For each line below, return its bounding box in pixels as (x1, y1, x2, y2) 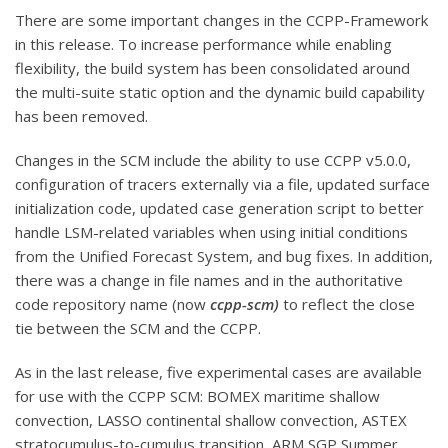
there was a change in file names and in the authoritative (15, 269, 403, 290)
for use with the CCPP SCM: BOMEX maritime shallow (15, 385, 380, 406)
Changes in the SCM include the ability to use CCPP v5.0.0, (15, 149, 411, 170)
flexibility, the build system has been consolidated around (15, 57, 410, 78)
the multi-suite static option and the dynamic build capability (15, 81, 425, 102)
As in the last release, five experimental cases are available (15, 361, 422, 382)
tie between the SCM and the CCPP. (15, 317, 261, 338)
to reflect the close (283, 293, 415, 314)
